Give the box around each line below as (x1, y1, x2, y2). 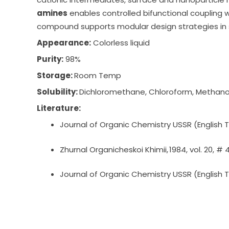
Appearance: (37, 37, 91, 49)
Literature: (37, 103, 82, 114)
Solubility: (37, 86, 79, 98)
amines (37, 8, 67, 19)
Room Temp (74, 70, 121, 81)
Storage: (37, 70, 74, 81)
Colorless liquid (91, 37, 150, 49)
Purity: (37, 54, 63, 65)
